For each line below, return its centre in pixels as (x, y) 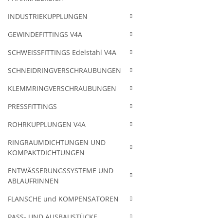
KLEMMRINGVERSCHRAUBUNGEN (62, 88)
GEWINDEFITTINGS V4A (45, 34)
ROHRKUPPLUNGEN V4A (47, 124)
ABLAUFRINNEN (33, 181)
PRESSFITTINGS (32, 106)
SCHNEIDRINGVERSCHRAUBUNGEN (64, 70)
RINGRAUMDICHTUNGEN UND (57, 142)
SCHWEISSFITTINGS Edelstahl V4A (62, 52)
